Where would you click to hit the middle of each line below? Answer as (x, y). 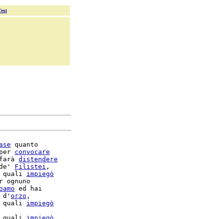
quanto (24, 144)
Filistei (30, 166)
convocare (32, 152)
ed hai (28, 188)
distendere (38, 159)
